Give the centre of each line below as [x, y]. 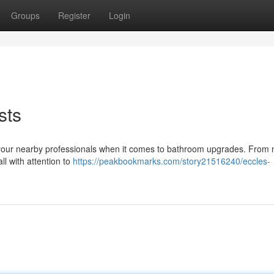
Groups [25, 15]
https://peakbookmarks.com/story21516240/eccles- [172, 161]
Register [74, 15]
